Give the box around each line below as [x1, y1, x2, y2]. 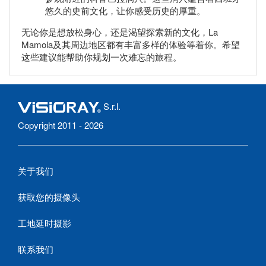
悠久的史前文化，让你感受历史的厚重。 [45, 4, 205, 17]
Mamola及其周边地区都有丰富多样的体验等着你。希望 [21, 38, 240, 51]
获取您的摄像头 [18, 191, 80, 204]
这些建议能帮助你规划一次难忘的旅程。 [21, 50, 182, 64]
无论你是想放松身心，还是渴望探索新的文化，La [21, 26, 218, 39]
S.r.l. [101, 100, 121, 113]
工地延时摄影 [18, 217, 71, 230]
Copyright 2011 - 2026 [18, 119, 103, 132]
